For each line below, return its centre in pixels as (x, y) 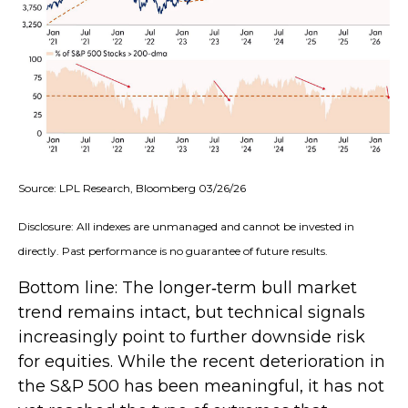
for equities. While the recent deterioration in (202, 362)
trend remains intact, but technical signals (192, 313)
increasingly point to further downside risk (192, 337)
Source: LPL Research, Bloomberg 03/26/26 (133, 189)
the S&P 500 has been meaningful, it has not (201, 387)
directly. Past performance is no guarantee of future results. (174, 251)
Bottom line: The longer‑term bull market (188, 288)
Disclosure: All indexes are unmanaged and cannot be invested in (186, 227)
